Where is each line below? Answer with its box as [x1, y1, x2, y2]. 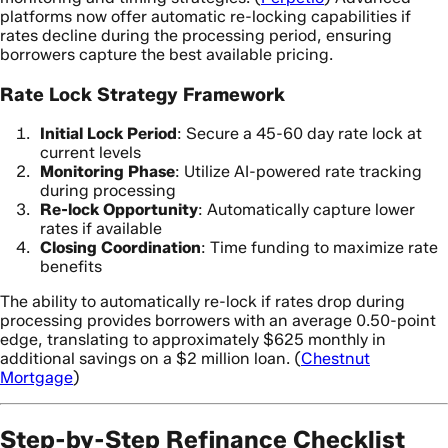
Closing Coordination [40, 238, 201, 258]
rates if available [40, 219, 162, 239]
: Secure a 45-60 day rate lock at [177, 124, 422, 144]
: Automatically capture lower [198, 200, 415, 220]
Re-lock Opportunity [40, 200, 198, 220]
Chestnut [301, 349, 370, 369]
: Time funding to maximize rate [201, 238, 438, 258]
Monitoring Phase [40, 162, 175, 182]
